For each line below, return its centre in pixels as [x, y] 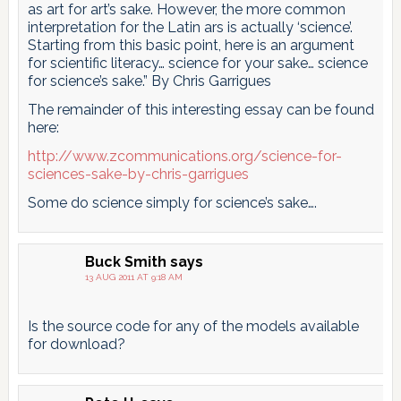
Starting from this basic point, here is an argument [191, 45]
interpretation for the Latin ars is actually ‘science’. [190, 27]
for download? [76, 344]
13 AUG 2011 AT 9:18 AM [133, 277]
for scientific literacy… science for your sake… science [197, 63]
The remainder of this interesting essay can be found [200, 109]
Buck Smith [125, 261]
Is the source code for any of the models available [193, 326]
